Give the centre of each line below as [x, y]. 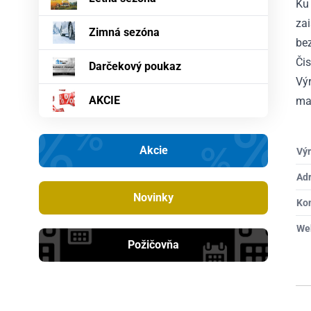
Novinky [153, 198]
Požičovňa [153, 245]
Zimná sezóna [124, 33]
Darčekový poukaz [135, 67]
